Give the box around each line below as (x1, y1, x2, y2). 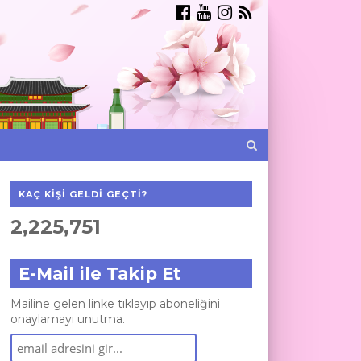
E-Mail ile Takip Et (18, 263, 180, 284)
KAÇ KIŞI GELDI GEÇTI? (18, 189, 147, 200)
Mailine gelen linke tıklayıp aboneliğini (10, 297, 220, 311)
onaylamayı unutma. (10, 312, 125, 326)
